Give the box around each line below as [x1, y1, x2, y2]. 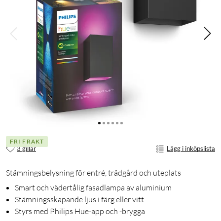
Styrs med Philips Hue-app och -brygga [15, 206, 145, 216]
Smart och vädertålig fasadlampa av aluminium [15, 182, 172, 192]
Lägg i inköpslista [167, 145, 215, 153]
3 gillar [17, 145, 36, 153]
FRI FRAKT [10, 138, 44, 146]
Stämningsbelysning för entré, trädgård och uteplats [6, 167, 181, 178]
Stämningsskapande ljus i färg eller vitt [15, 194, 144, 204]
